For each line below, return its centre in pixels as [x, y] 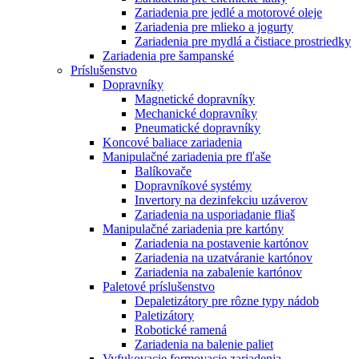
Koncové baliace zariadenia [172, 142]
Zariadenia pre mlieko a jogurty [214, 26]
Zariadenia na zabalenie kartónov [218, 272]
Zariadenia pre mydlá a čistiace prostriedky [243, 41]
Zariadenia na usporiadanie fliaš [215, 214]
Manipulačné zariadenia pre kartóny [193, 228]
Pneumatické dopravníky [198, 127]
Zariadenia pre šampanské [168, 55]
